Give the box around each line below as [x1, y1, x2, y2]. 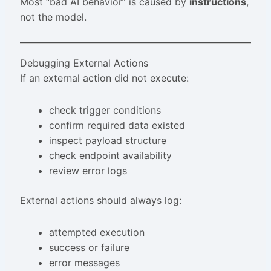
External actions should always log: [19, 194, 181, 207]
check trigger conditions [48, 104, 161, 117]
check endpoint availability [48, 149, 172, 162]
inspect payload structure [48, 134, 166, 147]
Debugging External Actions [19, 57, 148, 70]
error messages [48, 256, 120, 269]
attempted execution [48, 226, 145, 239]
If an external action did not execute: [19, 72, 189, 85]
